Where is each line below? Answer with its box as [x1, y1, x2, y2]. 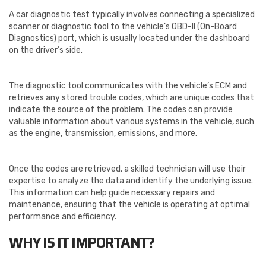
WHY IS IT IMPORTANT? [9, 232, 157, 255]
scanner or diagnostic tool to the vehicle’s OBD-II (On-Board [9, 21, 237, 32]
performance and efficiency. [9, 211, 116, 222]
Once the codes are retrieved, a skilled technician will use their [9, 164, 246, 175]
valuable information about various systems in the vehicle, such [9, 116, 254, 127]
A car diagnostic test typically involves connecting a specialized [9, 9, 255, 20]
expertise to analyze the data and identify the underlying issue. [9, 176, 253, 186]
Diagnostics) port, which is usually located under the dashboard [9, 33, 250, 44]
